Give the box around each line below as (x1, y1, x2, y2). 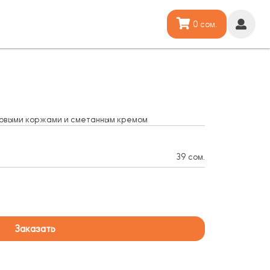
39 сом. (175, 152, 205, 162)
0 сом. (193, 19, 217, 29)
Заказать (14, 223, 55, 234)
